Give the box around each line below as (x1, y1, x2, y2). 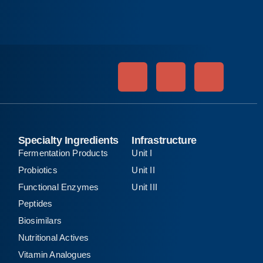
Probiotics (18, 164, 58, 175)
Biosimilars (18, 215, 62, 226)
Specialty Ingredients (18, 134, 119, 146)
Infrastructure (131, 134, 197, 146)
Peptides (18, 198, 53, 209)
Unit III (131, 181, 158, 192)
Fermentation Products (18, 148, 109, 158)
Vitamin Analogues (18, 249, 92, 259)
